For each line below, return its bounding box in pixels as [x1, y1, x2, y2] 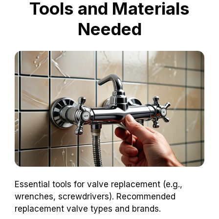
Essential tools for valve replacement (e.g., [15, 179, 182, 189]
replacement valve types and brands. [15, 203, 161, 214]
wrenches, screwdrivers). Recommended [15, 191, 175, 201]
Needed [77, 18, 142, 39]
